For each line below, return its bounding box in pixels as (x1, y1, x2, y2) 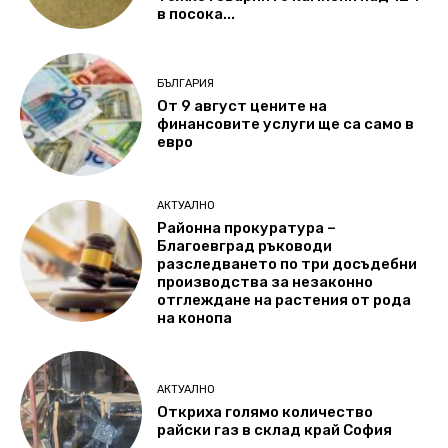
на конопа (157, 308, 233, 327)
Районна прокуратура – (157, 218, 337, 237)
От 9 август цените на (157, 96, 328, 115)
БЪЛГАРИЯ (157, 76, 215, 90)
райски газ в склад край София (157, 421, 393, 440)
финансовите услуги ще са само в (157, 114, 415, 133)
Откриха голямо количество (157, 403, 374, 422)
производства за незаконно (157, 272, 374, 291)
